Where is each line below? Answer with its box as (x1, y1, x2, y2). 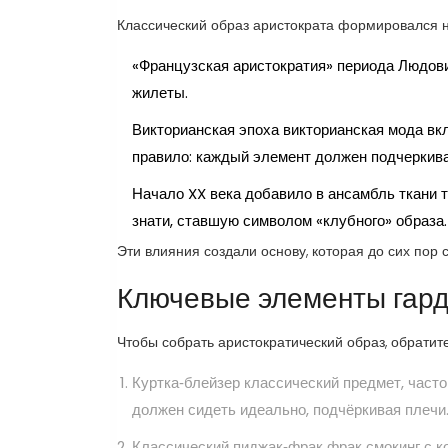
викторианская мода (283, 119, 423, 141)
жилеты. (132, 82, 188, 104)
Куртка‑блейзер (132, 372, 240, 394)
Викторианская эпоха (132, 119, 283, 141)
